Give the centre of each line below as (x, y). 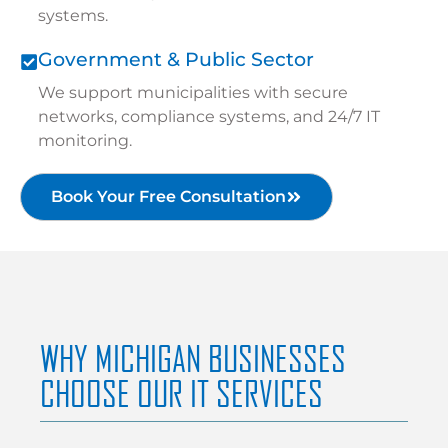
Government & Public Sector (176, 60)
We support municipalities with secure (193, 93)
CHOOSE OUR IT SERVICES (181, 394)
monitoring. (85, 141)
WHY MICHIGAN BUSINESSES (193, 359)
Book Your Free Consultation (168, 197)
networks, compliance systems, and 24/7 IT (209, 117)
